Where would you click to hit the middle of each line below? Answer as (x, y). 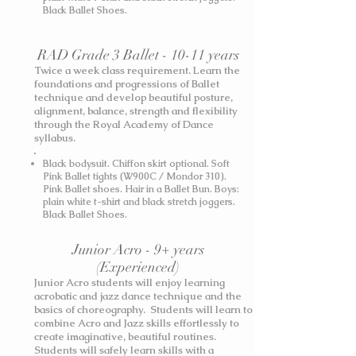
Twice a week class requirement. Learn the (137, 70)
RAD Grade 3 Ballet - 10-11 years (138, 55)
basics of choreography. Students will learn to (143, 310)
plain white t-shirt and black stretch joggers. (139, 202)
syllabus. (55, 138)
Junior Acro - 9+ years (138, 250)
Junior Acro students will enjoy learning (130, 282)
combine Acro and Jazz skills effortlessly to (137, 323)
